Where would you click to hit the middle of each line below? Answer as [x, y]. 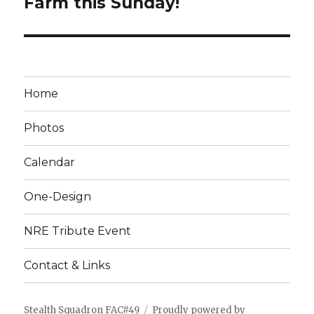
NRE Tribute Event [78, 231]
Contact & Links [67, 266]
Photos [44, 128]
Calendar [50, 163]
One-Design [58, 197]
